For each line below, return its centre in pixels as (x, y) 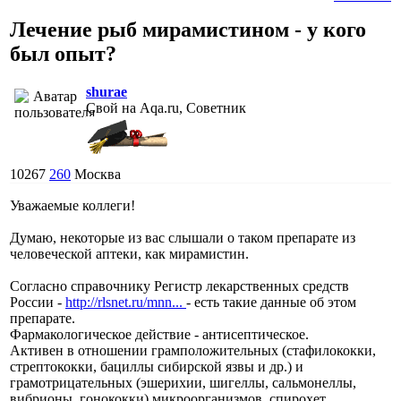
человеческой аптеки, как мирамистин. (129, 253)
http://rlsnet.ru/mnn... (126, 302)
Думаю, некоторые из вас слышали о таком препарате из (183, 237)
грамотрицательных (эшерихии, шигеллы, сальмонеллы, (183, 382)
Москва (98, 174)
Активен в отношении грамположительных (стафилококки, (193, 350)
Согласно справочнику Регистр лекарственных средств (179, 286)
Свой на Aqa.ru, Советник (166, 107)
